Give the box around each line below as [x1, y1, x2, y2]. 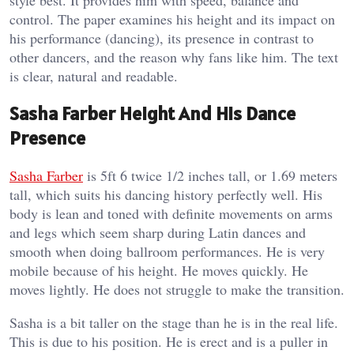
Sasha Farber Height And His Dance [9, 101, 296, 126]
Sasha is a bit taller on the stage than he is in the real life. [9, 313, 338, 333]
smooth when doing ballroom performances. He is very [9, 242, 325, 262]
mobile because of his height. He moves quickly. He [9, 261, 308, 281]
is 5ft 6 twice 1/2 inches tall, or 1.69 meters [83, 166, 337, 186]
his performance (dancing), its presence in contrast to [9, 28, 314, 48]
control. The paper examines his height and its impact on [9, 9, 335, 29]
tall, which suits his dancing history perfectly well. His [9, 185, 322, 205]
